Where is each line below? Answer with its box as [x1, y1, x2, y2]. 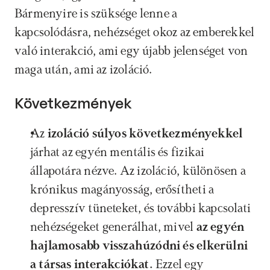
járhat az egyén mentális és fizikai [30, 146, 205, 159]
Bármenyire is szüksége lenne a [14, 7, 178, 20]
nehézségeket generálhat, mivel [30, 221, 196, 234]
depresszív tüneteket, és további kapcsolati [30, 202, 251, 215]
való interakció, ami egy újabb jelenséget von [14, 45, 248, 58]
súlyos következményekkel [92, 127, 243, 140]
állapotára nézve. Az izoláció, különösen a [30, 165, 246, 178]
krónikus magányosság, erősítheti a [30, 183, 215, 196]
